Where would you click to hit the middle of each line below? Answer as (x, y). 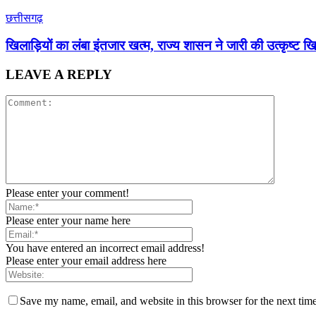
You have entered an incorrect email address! (105, 248)
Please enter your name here (68, 221)
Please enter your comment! (67, 193)
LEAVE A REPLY (59, 74)
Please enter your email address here (86, 261)
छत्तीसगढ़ (24, 18)
